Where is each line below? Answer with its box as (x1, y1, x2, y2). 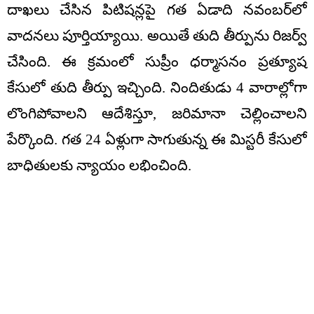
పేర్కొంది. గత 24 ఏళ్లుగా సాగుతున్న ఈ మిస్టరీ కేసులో (7, 131, 307, 149)
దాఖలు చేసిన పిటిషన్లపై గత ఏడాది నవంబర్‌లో (7, 1, 307, 19)
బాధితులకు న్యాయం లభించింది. (7, 157, 191, 175)
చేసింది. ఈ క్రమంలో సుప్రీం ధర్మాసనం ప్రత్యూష (7, 53, 307, 71)
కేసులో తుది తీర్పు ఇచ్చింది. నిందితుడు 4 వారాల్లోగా (7, 79, 307, 97)
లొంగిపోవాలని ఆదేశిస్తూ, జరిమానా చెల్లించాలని (7, 105, 307, 123)
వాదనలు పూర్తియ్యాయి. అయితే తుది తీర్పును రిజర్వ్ (7, 27, 307, 45)
